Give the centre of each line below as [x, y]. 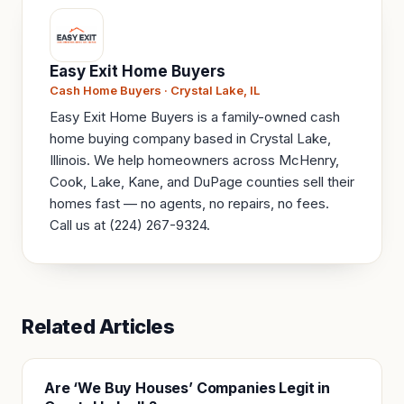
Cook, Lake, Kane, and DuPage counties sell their [202, 182]
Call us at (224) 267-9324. [130, 225]
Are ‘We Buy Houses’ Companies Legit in [187, 388]
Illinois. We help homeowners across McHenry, [194, 161]
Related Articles [98, 327]
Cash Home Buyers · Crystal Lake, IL [155, 91]
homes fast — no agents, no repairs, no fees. [189, 204]
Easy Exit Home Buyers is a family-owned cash [195, 117]
